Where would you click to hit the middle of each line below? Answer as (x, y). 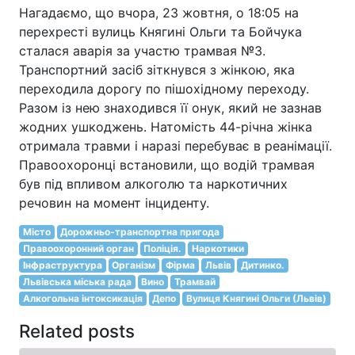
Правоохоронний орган (78, 248)
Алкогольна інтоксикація (82, 298)
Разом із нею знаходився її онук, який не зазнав (170, 108)
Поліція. (163, 248)
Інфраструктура (62, 265)
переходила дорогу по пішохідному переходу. (164, 89)
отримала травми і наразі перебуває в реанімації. (176, 146)
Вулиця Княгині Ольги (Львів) (256, 298)
